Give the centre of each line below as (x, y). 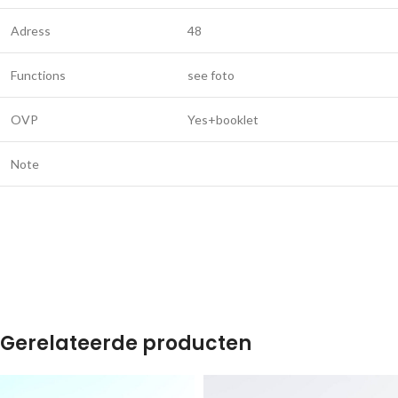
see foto (211, 75)
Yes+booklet (223, 119)
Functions (38, 75)
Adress (31, 31)
